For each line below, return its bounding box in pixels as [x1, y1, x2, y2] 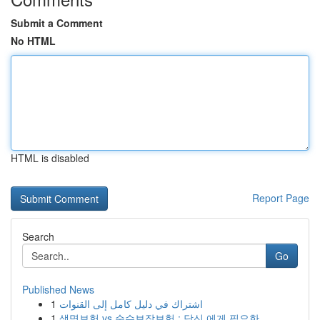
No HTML [11, 34, 56, 48]
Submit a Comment [11, 16, 103, 30]
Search [22, 229, 54, 244]
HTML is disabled [11, 151, 89, 165]
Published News [22, 282, 94, 296]
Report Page [252, 191, 309, 205]
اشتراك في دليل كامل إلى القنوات [59, 296, 203, 311]
